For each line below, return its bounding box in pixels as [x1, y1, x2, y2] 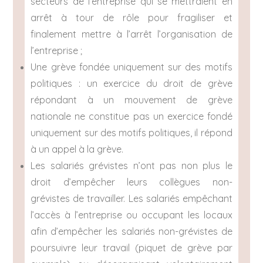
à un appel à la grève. [31, 143, 124, 156]
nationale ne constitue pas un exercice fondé [31, 110, 232, 123]
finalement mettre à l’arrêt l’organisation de [31, 28, 232, 41]
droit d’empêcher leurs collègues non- [31, 176, 232, 188]
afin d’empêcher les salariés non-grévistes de [31, 225, 232, 238]
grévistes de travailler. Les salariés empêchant [31, 193, 232, 205]
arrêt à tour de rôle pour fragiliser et [31, 12, 232, 24]
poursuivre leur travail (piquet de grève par [31, 242, 232, 254]
